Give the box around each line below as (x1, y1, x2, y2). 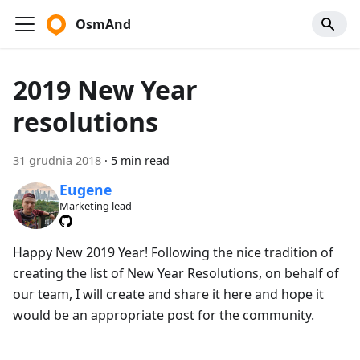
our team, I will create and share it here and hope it (13, 284, 324, 303)
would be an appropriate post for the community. (13, 305, 314, 324)
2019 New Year (13, 72, 198, 107)
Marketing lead (59, 198, 132, 214)
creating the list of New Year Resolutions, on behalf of (13, 264, 339, 282)
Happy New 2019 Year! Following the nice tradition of (13, 243, 333, 261)
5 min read (111, 153, 170, 168)
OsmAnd (76, 15, 131, 33)
